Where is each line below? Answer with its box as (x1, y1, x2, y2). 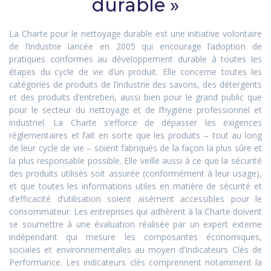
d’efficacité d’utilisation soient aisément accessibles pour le (9, 193, 262, 205)
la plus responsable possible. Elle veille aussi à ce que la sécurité (9, 155, 262, 167)
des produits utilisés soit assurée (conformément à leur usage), (9, 168, 262, 180)
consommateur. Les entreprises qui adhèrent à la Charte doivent (9, 206, 262, 218)
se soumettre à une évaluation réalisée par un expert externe (9, 218, 262, 230)
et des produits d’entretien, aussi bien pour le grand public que (9, 91, 262, 103)
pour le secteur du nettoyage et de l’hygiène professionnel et (9, 104, 262, 116)
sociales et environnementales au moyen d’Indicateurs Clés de (9, 244, 262, 256)
